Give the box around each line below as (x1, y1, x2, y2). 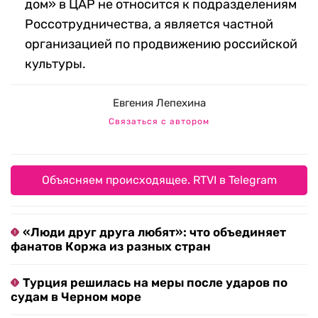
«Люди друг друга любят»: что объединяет (23, 225, 286, 240)
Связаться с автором (109, 116, 209, 127)
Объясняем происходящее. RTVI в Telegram (41, 173, 277, 187)
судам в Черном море (11, 290, 141, 305)
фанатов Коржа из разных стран (11, 239, 211, 254)
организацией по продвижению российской (25, 36, 297, 53)
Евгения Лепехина (112, 97, 206, 110)
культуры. (25, 56, 86, 72)
